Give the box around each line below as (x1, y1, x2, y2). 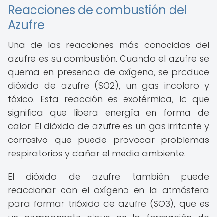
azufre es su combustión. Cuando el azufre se (8, 52, 209, 64)
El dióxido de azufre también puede (8, 170, 209, 183)
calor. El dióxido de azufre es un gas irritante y (8, 120, 209, 132)
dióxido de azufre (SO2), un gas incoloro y (8, 79, 209, 92)
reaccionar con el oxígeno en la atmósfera (8, 184, 209, 196)
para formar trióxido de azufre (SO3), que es (8, 198, 209, 210)
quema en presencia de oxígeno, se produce (8, 66, 209, 78)
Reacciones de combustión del (8, 2, 187, 18)
